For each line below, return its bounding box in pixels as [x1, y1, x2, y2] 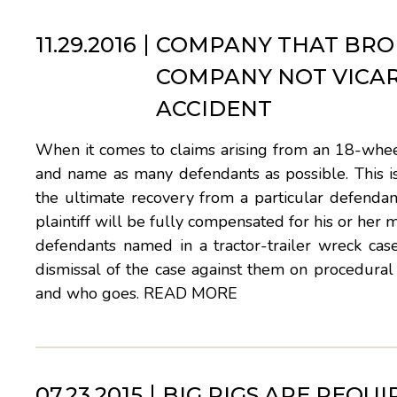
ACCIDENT [156, 96, 272, 121]
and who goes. [35, 283, 144, 304]
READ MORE [144, 283, 237, 304]
